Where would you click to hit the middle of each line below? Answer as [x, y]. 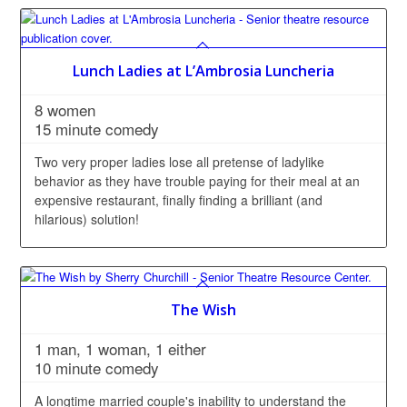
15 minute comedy [97, 129]
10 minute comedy [97, 368]
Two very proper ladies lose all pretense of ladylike [180, 162]
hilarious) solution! [87, 219]
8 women [65, 110]
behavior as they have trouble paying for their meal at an [198, 181]
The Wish [203, 310]
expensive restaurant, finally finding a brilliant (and [179, 200]
